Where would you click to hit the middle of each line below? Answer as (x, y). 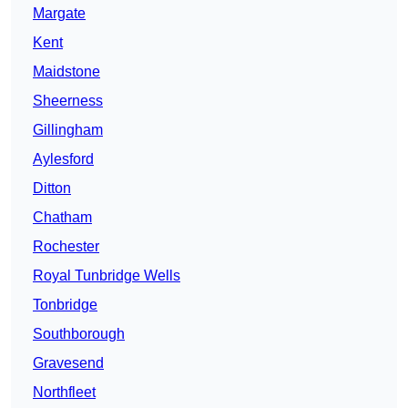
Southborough (79, 334)
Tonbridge (65, 305)
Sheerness (68, 101)
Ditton (52, 189)
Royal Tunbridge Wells (107, 276)
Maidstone (66, 72)
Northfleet (64, 393)
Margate (59, 14)
